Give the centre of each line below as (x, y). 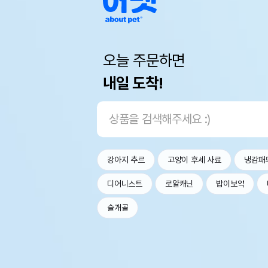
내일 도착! (133, 83)
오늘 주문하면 (144, 60)
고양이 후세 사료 (194, 160)
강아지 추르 (126, 160)
